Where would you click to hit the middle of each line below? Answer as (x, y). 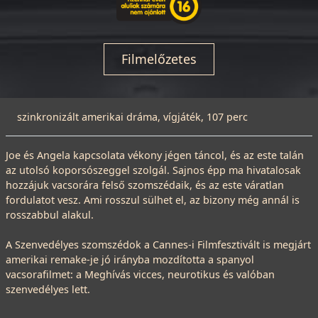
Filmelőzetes (159, 59)
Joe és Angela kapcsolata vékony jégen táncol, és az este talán (155, 155)
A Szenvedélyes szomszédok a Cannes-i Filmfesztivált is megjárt (158, 244)
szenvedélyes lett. (48, 289)
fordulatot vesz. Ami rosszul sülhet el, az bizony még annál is (153, 199)
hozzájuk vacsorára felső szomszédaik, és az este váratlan (145, 185)
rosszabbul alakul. (50, 214)
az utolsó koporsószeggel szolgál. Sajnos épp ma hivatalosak (153, 170)
